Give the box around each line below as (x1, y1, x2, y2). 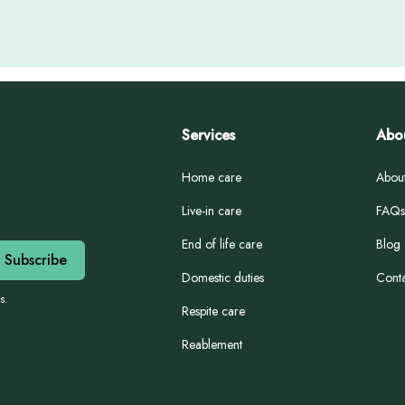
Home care (182, 168, 242, 187)
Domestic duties (182, 268, 265, 287)
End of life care (182, 235, 263, 254)
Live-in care (182, 202, 242, 221)
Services (182, 125, 236, 146)
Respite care (182, 302, 246, 321)
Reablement (182, 335, 243, 354)
